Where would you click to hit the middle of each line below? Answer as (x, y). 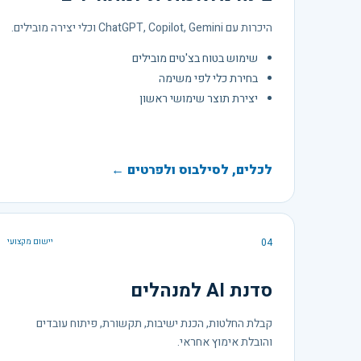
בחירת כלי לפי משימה (208, 78)
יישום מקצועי (30, 241)
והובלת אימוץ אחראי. (225, 342)
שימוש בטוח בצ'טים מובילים (195, 58)
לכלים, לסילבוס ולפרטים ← (192, 170)
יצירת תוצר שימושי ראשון (199, 98)
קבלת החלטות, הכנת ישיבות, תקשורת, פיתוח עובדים (154, 323)
